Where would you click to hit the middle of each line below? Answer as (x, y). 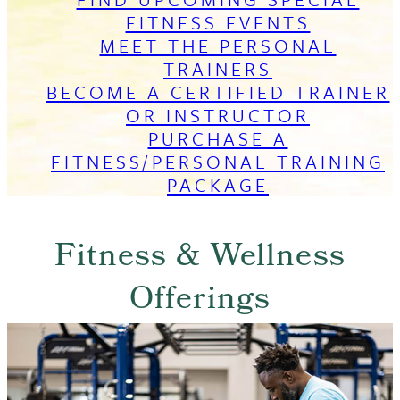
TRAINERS (218, 68)
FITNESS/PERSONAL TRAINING (218, 161)
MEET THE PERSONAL (218, 45)
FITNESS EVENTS (218, 22)
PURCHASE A (218, 138)
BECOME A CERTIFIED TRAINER (218, 92)
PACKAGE (218, 184)
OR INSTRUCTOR (218, 115)
